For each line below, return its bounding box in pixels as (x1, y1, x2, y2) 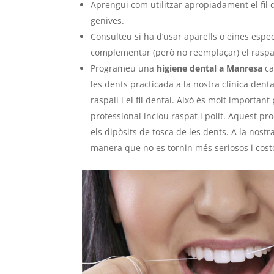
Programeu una (91, 62, 157, 75)
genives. (91, 15, 125, 27)
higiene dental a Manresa (157, 62, 263, 75)
